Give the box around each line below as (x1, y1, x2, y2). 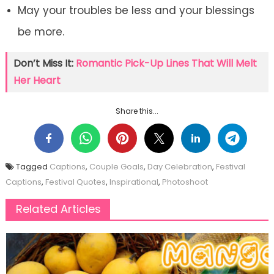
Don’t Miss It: (13, 56, 76, 71)
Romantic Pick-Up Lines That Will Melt (75, 56, 257, 71)
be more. (17, 24, 64, 40)
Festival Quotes (45, 176, 106, 188)
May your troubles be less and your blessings (17, 3, 254, 18)
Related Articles (15, 201, 101, 217)
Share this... (116, 106, 158, 117)
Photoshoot (161, 176, 208, 188)
